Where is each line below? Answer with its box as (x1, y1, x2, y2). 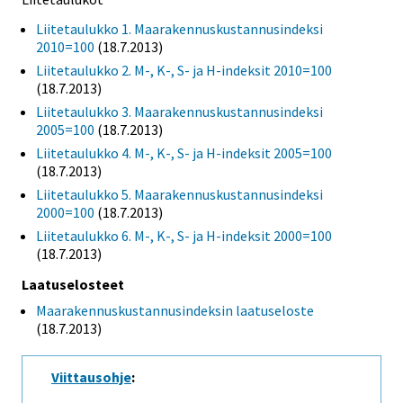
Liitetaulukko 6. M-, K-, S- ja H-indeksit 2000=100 (36, 227, 332, 246)
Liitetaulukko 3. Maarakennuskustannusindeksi (36, 103, 323, 121)
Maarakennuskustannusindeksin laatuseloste (36, 301, 314, 320)
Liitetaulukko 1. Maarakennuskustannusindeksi (36, 20, 323, 39)
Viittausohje (51, 368, 131, 387)
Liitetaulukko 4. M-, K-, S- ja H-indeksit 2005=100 (36, 144, 332, 163)
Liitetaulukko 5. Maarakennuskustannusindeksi (36, 185, 323, 204)
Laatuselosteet (22, 275, 124, 294)
